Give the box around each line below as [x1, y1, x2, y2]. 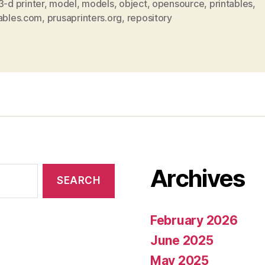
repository [127, 11, 172, 24]
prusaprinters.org [47, 11, 122, 24]
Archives [150, 163, 245, 193]
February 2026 [150, 212, 238, 228]
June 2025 [150, 232, 214, 248]
